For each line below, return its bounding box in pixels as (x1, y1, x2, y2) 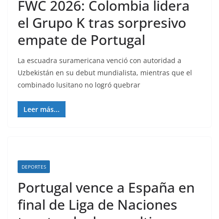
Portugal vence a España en (18, 178, 195, 197)
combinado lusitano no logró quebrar (18, 80, 140, 89)
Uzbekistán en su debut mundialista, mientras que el (18, 68, 192, 77)
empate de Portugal (18, 30, 145, 49)
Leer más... (23, 105, 60, 114)
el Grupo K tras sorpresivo (18, 13, 186, 32)
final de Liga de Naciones (18, 195, 177, 214)
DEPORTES (22, 163, 46, 170)
